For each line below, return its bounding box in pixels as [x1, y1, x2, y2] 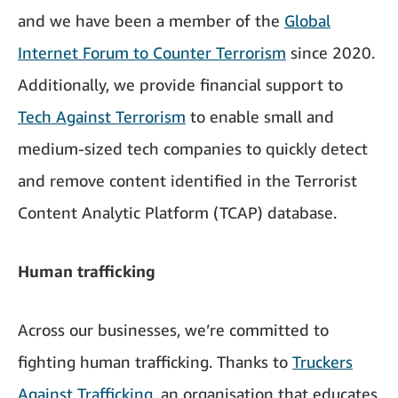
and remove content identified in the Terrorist [18, 171, 357, 191]
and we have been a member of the [18, 11, 284, 31]
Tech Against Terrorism [18, 107, 186, 127]
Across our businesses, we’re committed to [18, 320, 329, 340]
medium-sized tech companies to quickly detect [18, 139, 368, 159]
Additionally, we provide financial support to [18, 75, 343, 95]
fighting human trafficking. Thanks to [18, 352, 292, 372]
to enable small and [186, 107, 334, 127]
